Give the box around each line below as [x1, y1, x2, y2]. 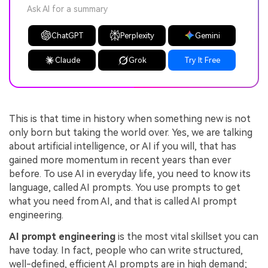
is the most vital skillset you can [115, 231, 258, 242]
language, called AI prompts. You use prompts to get [9, 182, 240, 194]
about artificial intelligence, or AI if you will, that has [9, 141, 236, 153]
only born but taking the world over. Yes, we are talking [9, 127, 252, 139]
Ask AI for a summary [27, 4, 108, 14]
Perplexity [120, 31, 155, 40]
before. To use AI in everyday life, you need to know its [9, 168, 251, 180]
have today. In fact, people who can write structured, [9, 245, 243, 256]
